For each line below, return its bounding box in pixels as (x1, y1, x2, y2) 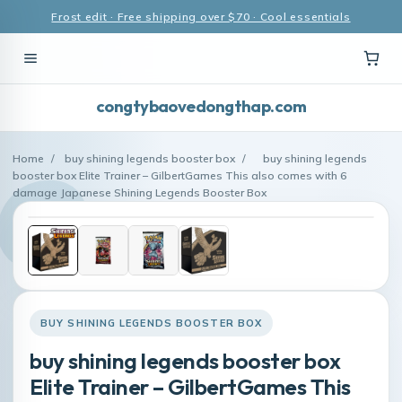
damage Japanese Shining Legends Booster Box (13, 186, 267, 199)
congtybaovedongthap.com (95, 96, 307, 117)
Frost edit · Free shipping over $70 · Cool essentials (51, 10, 351, 23)
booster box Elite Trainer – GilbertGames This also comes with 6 (13, 169, 346, 182)
